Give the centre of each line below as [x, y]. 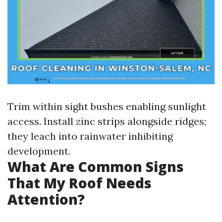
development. [39, 151]
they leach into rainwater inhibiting [90, 136]
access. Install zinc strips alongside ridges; [107, 121]
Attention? [46, 199]
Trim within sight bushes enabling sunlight [107, 106]
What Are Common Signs [96, 166]
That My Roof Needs [80, 183]
